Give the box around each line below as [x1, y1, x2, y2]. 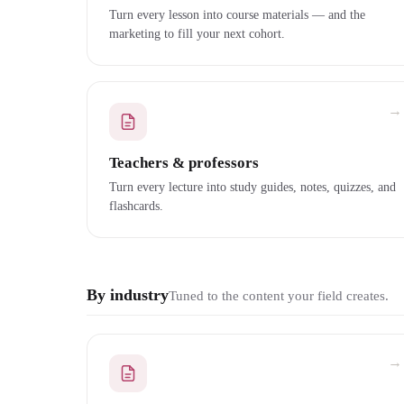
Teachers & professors [109, 153, 259, 171]
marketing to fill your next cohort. [109, 25, 285, 41]
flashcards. [109, 197, 163, 213]
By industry [87, 286, 169, 305]
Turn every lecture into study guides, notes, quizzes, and [109, 179, 396, 194]
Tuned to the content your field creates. [169, 289, 389, 304]
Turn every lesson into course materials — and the [109, 6, 365, 22]
